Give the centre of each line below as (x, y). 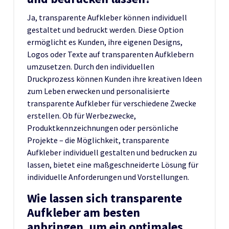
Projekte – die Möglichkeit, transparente (98, 140)
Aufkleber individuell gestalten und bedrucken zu (112, 152)
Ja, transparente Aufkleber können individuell (107, 17)
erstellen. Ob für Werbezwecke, (82, 115)
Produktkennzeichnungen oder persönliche (103, 128)
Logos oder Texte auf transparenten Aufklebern (110, 54)
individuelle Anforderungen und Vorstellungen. (108, 177)
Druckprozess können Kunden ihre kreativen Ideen (114, 78)
